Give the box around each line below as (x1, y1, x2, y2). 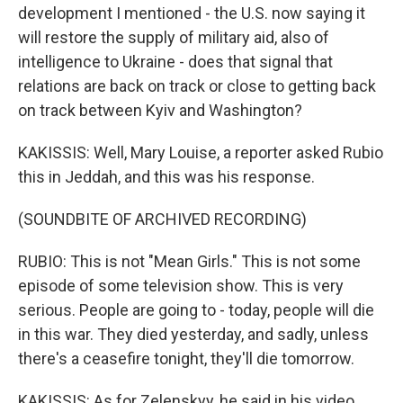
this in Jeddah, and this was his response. (18, 167, 315, 186)
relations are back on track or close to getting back (18, 76, 376, 95)
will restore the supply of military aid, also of (18, 28, 329, 47)
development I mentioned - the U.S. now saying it (18, 4, 365, 22)
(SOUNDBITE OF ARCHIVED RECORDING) (18, 210, 307, 228)
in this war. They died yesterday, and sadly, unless (18, 325, 369, 344)
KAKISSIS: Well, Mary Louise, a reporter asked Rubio (18, 143, 383, 162)
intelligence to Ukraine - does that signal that (18, 52, 333, 71)
